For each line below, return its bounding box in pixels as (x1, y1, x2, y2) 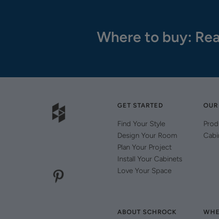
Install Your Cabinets (117, 154, 182, 164)
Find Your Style (117, 119, 165, 129)
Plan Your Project (117, 143, 172, 152)
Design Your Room (117, 131, 177, 140)
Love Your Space (117, 166, 172, 175)
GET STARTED (117, 102, 163, 109)
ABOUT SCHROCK (117, 208, 176, 216)
